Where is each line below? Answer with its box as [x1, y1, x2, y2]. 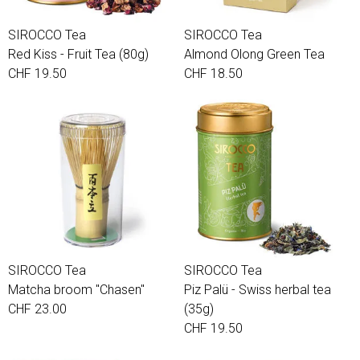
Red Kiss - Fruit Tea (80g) [8, 47, 149, 62]
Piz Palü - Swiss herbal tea [184, 282, 331, 297]
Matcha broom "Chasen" [8, 282, 145, 297]
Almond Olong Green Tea [184, 47, 325, 62]
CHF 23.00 [8, 301, 67, 317]
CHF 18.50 [184, 66, 243, 81]
